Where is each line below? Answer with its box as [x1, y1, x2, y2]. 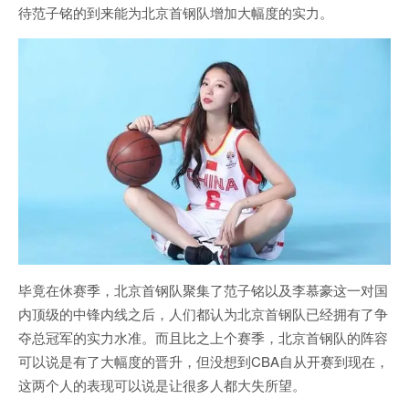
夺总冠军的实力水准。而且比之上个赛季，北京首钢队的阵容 [18, 328, 388, 348]
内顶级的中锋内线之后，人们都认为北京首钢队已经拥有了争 [18, 304, 388, 324]
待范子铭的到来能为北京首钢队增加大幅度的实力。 [18, 3, 333, 22]
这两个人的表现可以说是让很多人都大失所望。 [18, 375, 306, 395]
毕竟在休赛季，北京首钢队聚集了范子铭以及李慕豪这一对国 [18, 280, 388, 300]
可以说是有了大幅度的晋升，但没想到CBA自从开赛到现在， [18, 351, 389, 372]
